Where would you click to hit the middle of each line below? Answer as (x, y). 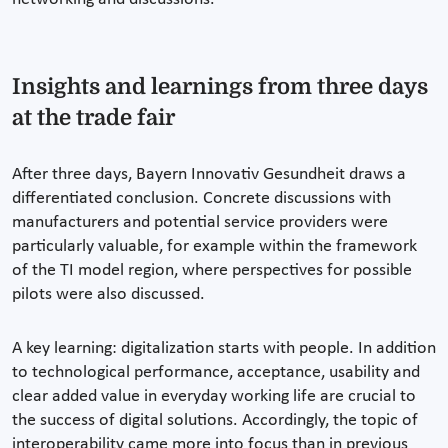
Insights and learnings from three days (220, 87)
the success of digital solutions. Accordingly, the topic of (215, 421)
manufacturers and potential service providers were (200, 223)
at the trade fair (93, 118)
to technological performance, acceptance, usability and (216, 373)
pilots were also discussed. (108, 295)
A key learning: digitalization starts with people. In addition (224, 349)
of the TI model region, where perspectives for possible (212, 271)
